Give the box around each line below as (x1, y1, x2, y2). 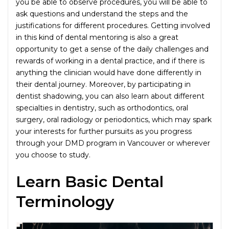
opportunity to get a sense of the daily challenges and (16, 44, 209, 54)
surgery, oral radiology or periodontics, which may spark (16, 114, 212, 124)
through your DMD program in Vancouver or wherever (16, 138, 210, 148)
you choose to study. (16, 150, 90, 159)
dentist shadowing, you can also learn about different (16, 91, 204, 101)
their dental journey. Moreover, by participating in (16, 79, 191, 89)
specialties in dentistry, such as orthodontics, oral (16, 103, 188, 112)
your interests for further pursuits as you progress (16, 126, 192, 136)
